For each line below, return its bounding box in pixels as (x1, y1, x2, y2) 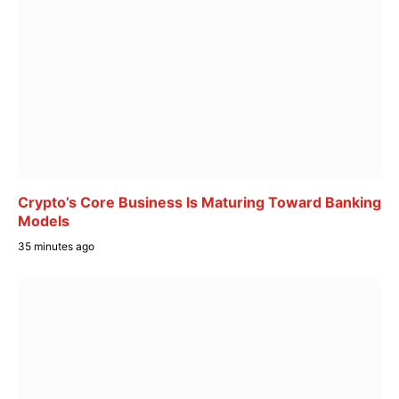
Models (18, 211, 69, 230)
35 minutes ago (18, 239, 94, 253)
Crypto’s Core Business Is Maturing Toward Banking (18, 192, 381, 211)
